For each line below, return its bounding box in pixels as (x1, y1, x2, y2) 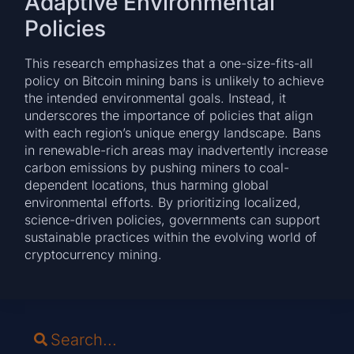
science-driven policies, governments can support (24, 211, 321, 228)
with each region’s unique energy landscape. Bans (24, 124, 322, 141)
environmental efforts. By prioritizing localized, (24, 194, 302, 210)
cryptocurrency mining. (24, 246, 163, 262)
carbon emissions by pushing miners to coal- (24, 159, 290, 175)
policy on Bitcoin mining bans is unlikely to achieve (24, 72, 325, 88)
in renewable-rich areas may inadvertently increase (24, 141, 329, 158)
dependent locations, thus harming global (24, 176, 269, 193)
